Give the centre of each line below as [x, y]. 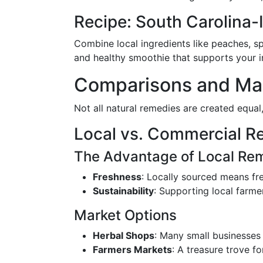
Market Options [125, 215]
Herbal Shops [124, 235]
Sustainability [123, 191]
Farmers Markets [132, 249]
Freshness [117, 177]
